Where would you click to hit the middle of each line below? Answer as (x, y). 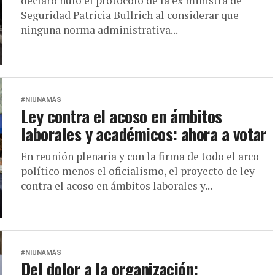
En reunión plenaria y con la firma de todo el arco (140, 156)
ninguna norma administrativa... (99, 30)
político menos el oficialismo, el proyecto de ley (138, 171)
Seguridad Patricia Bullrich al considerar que (130, 15)
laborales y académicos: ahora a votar (144, 134)
